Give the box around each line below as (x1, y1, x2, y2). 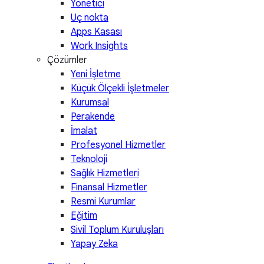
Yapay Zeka (71, 237, 118, 250)
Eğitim (71, 209, 97, 222)
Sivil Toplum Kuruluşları (71, 223, 164, 236)
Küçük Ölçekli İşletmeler (71, 82, 169, 94)
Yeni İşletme (71, 68, 121, 80)
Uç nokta (71, 11, 108, 24)
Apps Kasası (71, 25, 122, 38)
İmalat (71, 124, 97, 137)
